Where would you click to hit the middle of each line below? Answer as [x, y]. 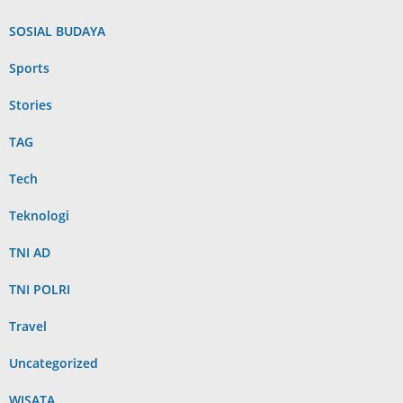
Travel [28, 327]
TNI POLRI [40, 290]
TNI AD [30, 253]
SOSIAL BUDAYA [57, 31]
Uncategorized [54, 363]
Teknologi [39, 216]
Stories [31, 105]
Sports [29, 68]
